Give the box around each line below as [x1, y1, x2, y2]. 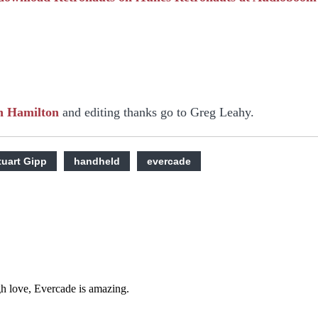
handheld [74, 155, 120, 167]
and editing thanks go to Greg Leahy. [59, 105, 254, 119]
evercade [147, 155, 191, 167]
